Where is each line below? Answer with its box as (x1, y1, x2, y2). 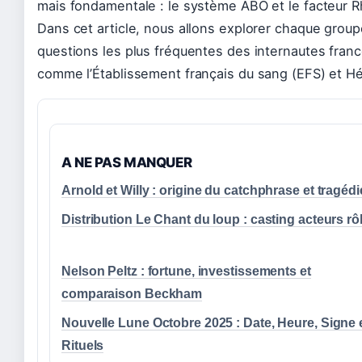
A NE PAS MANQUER (61, 154, 192, 170)
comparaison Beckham (61, 286, 203, 301)
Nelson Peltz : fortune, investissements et (61, 263, 311, 278)
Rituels (61, 338, 104, 352)
